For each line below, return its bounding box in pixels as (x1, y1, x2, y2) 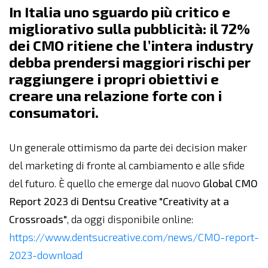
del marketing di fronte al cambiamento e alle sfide (9, 159, 245, 172)
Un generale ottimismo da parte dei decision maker (9, 141, 247, 154)
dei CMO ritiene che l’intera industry (9, 36, 253, 54)
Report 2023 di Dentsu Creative (9, 195, 157, 208)
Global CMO (203, 177, 258, 190)
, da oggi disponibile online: (67, 213, 193, 226)
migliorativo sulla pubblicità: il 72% (9, 20, 250, 37)
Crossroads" (9, 213, 67, 226)
